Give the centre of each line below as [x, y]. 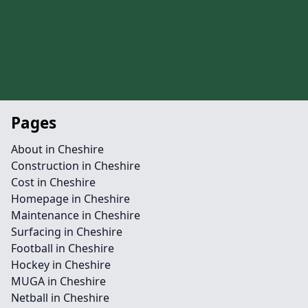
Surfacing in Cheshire [67, 232]
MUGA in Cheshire [58, 281]
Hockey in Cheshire [61, 265]
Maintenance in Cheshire [76, 215]
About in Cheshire [57, 149]
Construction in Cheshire [76, 166]
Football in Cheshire [63, 248]
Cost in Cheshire [53, 182]
